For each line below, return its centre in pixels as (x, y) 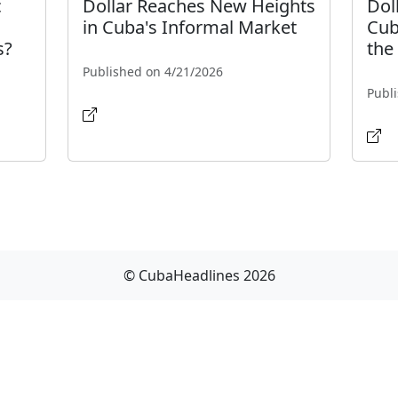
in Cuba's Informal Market (189, 28)
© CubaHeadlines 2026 (199, 276)
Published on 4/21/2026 (152, 72)
